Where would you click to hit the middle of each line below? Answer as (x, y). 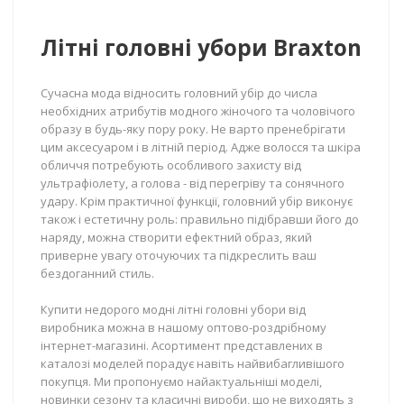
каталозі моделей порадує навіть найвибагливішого (193, 363)
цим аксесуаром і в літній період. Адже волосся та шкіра (201, 147)
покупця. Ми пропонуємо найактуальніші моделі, (181, 381)
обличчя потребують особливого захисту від (171, 165)
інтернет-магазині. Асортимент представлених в (182, 345)
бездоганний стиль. (97, 273)
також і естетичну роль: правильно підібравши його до (200, 219)
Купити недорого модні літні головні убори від (173, 309)
